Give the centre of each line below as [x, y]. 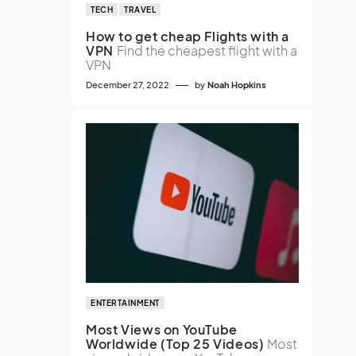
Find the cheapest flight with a [207, 50]
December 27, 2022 [128, 85]
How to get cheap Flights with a [188, 36]
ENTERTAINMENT [125, 303]
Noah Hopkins [237, 85]
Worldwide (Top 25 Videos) [175, 344]
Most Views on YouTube [162, 329]
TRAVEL [140, 10]
